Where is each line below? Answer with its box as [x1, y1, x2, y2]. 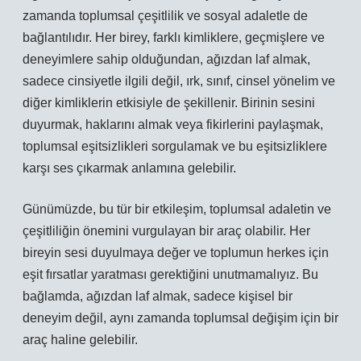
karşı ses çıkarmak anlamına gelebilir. [23, 161, 236, 175]
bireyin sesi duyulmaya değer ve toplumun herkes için [23, 246, 329, 259]
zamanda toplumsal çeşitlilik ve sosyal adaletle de [23, 9, 308, 23]
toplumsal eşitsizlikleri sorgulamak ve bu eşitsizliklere [23, 139, 327, 153]
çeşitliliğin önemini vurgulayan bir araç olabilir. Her [23, 224, 310, 238]
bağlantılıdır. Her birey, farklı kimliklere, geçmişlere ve [23, 31, 325, 44]
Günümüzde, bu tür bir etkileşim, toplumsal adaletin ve [23, 202, 331, 216]
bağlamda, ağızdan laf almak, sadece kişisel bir [23, 289, 293, 303]
